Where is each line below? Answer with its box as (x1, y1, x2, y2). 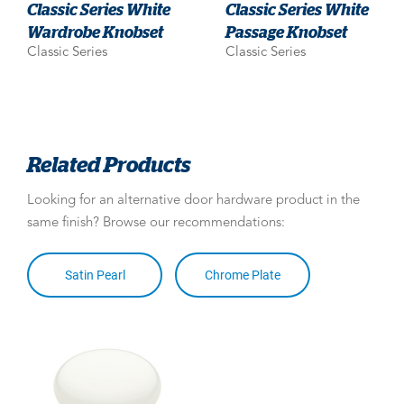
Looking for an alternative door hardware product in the (27, 193, 360, 207)
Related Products (27, 151, 190, 176)
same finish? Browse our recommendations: (27, 216, 285, 230)
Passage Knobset (225, 22, 347, 41)
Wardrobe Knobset (27, 22, 163, 41)
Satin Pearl (64, 267, 125, 282)
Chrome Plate (205, 267, 280, 282)
